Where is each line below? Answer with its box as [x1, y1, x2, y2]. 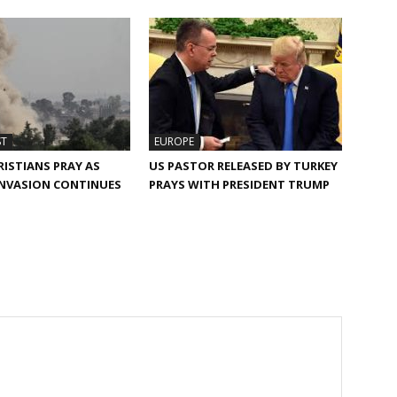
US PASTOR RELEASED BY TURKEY [149, 158, 338, 174]
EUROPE [154, 134, 194, 149]
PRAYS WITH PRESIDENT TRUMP [149, 176, 330, 192]
